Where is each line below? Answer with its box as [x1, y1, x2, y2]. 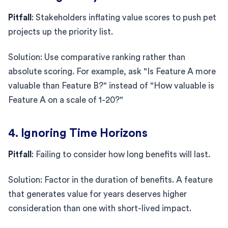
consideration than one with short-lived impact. [8, 204, 191, 213]
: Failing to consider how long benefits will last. [32, 150, 210, 159]
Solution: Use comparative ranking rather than [8, 52, 185, 62]
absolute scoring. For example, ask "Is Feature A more [8, 67, 216, 76]
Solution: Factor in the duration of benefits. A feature [8, 175, 213, 184]
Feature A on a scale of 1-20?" [8, 95, 123, 104]
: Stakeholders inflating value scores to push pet [32, 13, 216, 22]
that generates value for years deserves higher [8, 189, 187, 198]
